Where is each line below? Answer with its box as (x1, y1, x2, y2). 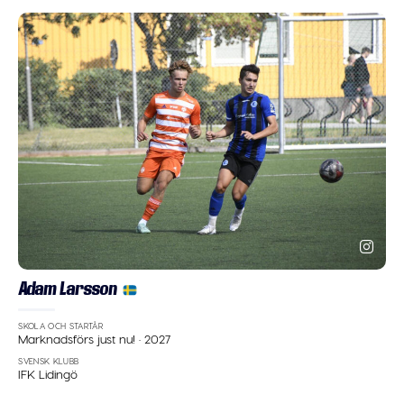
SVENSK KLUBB (18, 355, 79, 366)
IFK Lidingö (18, 366, 78, 382)
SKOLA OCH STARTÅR (18, 320, 104, 331)
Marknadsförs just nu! (18, 331, 140, 347)
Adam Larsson (18, 278, 117, 298)
